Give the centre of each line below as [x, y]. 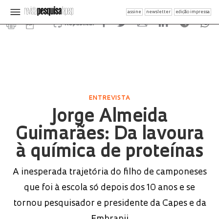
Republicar [79, 24]
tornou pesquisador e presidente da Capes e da [109, 204]
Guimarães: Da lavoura [109, 135]
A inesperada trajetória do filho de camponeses [109, 172]
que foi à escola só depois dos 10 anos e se [109, 188]
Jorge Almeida [109, 117]
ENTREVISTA [109, 98]
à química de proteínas [109, 153]
